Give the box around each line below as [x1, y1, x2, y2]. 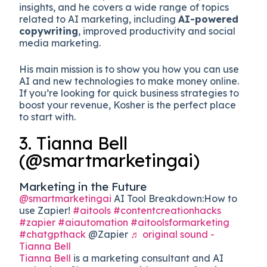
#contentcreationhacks [113, 204, 222, 216]
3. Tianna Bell [19, 132, 128, 154]
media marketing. [19, 36, 104, 49]
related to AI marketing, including [19, 13, 179, 25]
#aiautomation [58, 216, 129, 228]
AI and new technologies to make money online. [19, 74, 240, 87]
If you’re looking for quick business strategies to [19, 86, 240, 99]
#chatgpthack [19, 228, 86, 240]
